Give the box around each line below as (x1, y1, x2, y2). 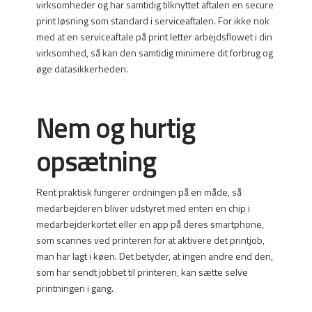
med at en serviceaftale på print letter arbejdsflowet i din (36, 29, 272, 44)
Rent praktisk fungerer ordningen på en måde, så (36, 184, 242, 199)
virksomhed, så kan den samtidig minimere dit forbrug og (36, 45, 273, 60)
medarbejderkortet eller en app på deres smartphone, (36, 216, 264, 231)
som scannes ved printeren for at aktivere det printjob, (36, 232, 265, 247)
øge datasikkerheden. (36, 61, 128, 76)
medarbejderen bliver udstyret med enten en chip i (36, 200, 250, 215)
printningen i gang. (36, 280, 114, 295)
